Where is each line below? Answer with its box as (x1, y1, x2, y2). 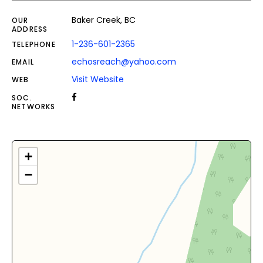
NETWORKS (12, 101, 56, 112)
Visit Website (72, 73, 124, 85)
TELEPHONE (12, 39, 56, 49)
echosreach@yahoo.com (72, 55, 176, 68)
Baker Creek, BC (72, 14, 136, 26)
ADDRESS (12, 23, 48, 34)
